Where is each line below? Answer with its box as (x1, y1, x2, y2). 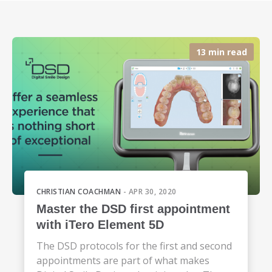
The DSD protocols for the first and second (36, 239, 232, 253)
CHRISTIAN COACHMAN (36, 186, 121, 197)
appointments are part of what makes (36, 254, 209, 268)
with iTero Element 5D (36, 218, 164, 232)
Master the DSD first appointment (36, 202, 230, 216)
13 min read (196, 46, 247, 58)
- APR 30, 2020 (121, 186, 177, 197)
